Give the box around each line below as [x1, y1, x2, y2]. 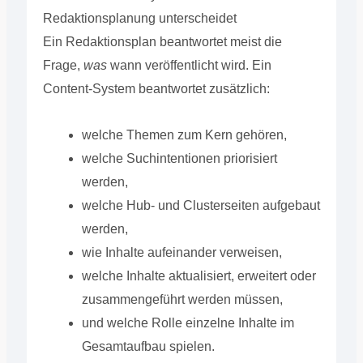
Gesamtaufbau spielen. [81, 339, 215, 353]
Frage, [42, 58, 83, 72]
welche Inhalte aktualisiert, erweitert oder [81, 268, 316, 283]
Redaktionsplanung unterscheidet [42, 11, 237, 25]
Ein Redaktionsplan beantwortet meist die [42, 34, 282, 49]
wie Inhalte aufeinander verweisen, [81, 245, 282, 259]
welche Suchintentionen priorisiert [81, 151, 277, 165]
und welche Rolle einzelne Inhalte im [81, 315, 294, 330]
